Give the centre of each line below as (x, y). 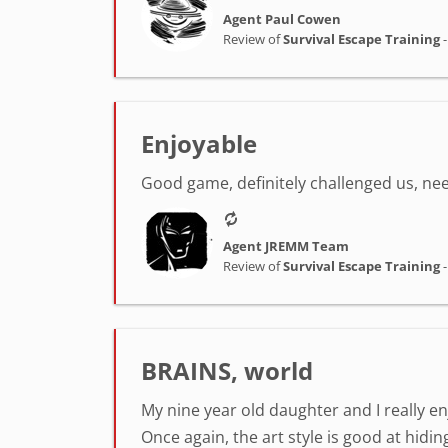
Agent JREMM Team (286, 245)
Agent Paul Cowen (282, 18)
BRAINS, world (227, 370)
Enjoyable (199, 143)
